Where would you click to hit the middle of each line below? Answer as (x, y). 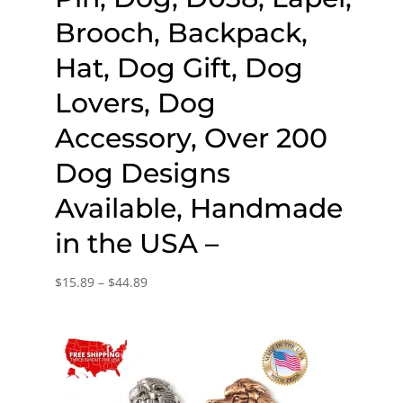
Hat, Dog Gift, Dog (179, 67)
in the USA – (136, 243)
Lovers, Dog (135, 103)
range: (166, 303)
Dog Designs (142, 173)
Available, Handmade (198, 208)
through (170, 350)
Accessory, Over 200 (191, 138)
